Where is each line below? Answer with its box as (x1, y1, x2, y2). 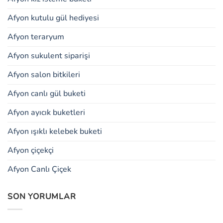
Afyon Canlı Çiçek (7, 164, 71, 175)
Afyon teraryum (7, 31, 64, 43)
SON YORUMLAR (7, 191, 76, 203)
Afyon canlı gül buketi (7, 88, 86, 100)
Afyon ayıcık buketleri (7, 107, 85, 118)
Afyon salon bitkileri (7, 69, 80, 81)
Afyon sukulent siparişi (7, 50, 90, 62)
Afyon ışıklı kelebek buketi (7, 126, 102, 137)
